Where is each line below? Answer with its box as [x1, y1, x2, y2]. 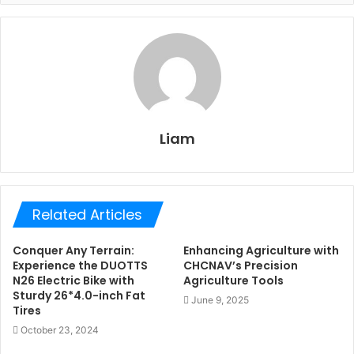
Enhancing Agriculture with [183, 243, 339, 258]
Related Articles [32, 205, 142, 224]
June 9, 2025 [191, 294, 249, 306]
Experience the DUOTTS [13, 258, 148, 273]
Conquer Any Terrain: [13, 243, 134, 258]
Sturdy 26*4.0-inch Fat [13, 288, 145, 303]
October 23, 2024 [21, 324, 99, 336]
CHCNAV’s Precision [183, 258, 298, 273]
